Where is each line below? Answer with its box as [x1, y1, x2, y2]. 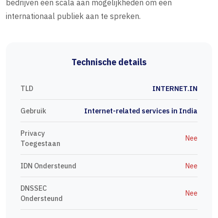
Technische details [72, 56, 146, 68]
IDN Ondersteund [20, 161, 76, 171]
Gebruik [20, 106, 46, 116]
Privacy [20, 128, 45, 138]
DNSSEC [20, 183, 47, 193]
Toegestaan [20, 139, 60, 148]
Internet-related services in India [84, 106, 198, 116]
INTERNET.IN [152, 84, 198, 93]
